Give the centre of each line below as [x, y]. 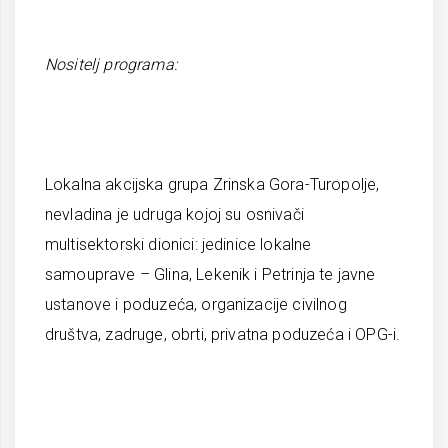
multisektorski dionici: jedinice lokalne [178, 244]
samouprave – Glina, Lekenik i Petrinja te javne [210, 274]
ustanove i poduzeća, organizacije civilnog [196, 304]
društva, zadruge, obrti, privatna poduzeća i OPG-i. [223, 334]
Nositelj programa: [111, 64]
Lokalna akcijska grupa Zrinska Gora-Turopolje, [212, 184]
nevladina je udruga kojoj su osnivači [174, 214]
